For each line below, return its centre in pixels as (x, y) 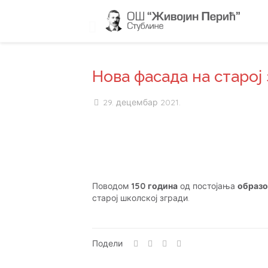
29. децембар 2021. (142, 102)
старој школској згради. (141, 198)
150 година (155, 186)
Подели (107, 243)
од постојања (208, 186)
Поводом (112, 186)
